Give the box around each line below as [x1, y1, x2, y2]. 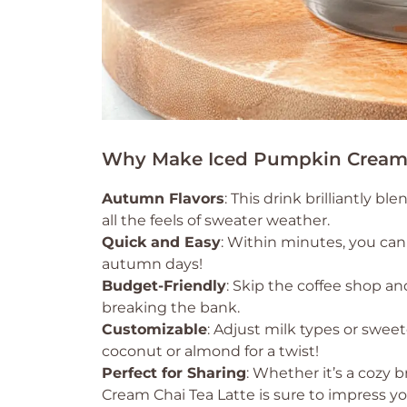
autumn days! [102, 255, 203, 273]
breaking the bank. [102, 299, 240, 316]
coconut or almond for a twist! [102, 342, 319, 360]
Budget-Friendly [102, 277, 226, 294]
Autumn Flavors [102, 190, 224, 207]
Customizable [102, 321, 207, 338]
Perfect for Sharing [102, 364, 246, 382]
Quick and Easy [102, 233, 221, 251]
